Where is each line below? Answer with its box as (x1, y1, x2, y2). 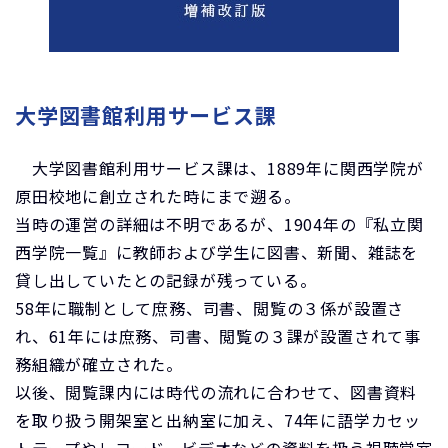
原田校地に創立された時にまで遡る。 (15, 184, 301, 208)
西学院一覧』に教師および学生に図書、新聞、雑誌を (15, 240, 419, 264)
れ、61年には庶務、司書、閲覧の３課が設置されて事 (15, 324, 421, 348)
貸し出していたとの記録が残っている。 (15, 268, 317, 292)
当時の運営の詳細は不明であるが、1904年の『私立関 (15, 212, 424, 236)
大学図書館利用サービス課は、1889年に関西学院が (15, 156, 424, 180)
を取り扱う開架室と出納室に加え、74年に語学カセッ (15, 408, 421, 432)
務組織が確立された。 (15, 352, 183, 376)
